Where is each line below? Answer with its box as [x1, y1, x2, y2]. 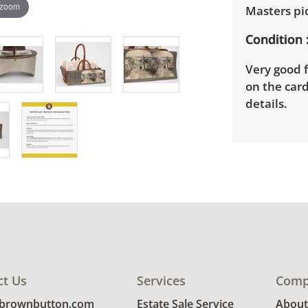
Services [136, 272, 186, 289]
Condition [245, 30, 302, 47]
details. [245, 95, 287, 111]
